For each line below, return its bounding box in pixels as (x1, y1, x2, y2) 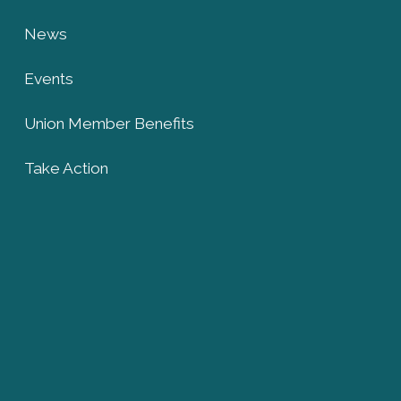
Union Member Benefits (23, 114, 194, 132)
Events (23, 69, 73, 88)
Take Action (23, 158, 108, 177)
